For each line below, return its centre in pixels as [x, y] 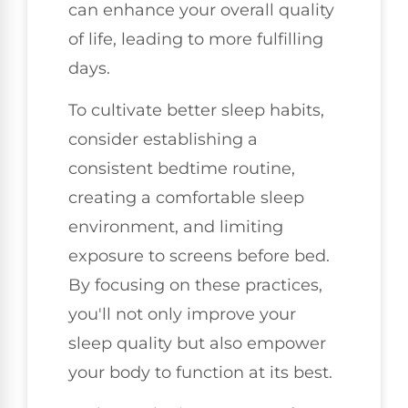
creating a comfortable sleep [186, 197]
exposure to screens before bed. [199, 255]
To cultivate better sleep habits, [196, 110]
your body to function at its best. [200, 372]
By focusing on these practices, [195, 285]
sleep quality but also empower [197, 343]
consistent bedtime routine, [182, 168]
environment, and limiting [176, 226]
